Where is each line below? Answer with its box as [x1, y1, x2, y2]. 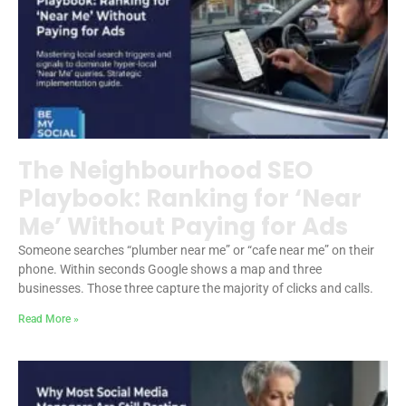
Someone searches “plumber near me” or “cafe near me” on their [18, 242, 374, 257]
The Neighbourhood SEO [18, 153, 313, 187]
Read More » [18, 312, 79, 325]
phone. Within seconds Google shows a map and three [18, 261, 322, 276]
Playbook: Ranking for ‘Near [18, 181, 362, 215]
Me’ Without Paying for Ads [18, 209, 348, 243]
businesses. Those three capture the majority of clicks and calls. [18, 280, 373, 295]
